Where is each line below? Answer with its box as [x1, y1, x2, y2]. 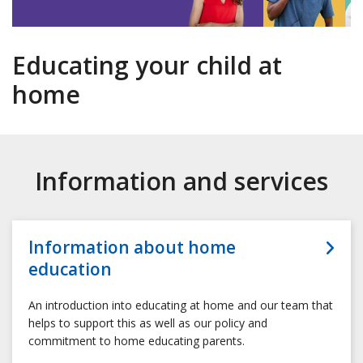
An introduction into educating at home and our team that [28, 297, 333, 314]
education [28, 258, 112, 281]
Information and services [35, 164, 328, 199]
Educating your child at [12, 49, 282, 83]
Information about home [28, 236, 236, 259]
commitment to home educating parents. [28, 333, 245, 349]
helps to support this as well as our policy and [28, 315, 267, 331]
